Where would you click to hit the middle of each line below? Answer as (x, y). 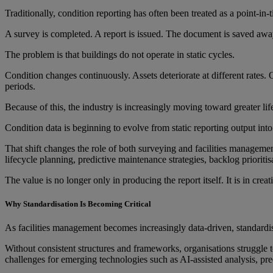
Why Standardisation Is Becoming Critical (78, 204)
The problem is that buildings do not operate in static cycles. (120, 54)
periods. (20, 86)
